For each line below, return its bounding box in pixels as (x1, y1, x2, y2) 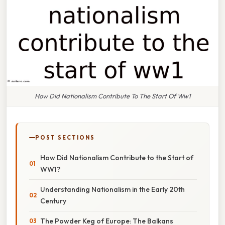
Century (40, 196, 66, 205)
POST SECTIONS (35, 134, 95, 141)
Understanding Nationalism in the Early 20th (40, 184, 185, 194)
